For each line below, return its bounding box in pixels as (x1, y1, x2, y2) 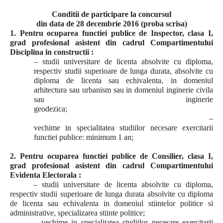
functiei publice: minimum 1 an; (34, 133, 133, 141)
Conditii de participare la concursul (52, 10, 171, 18)
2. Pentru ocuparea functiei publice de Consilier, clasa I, (10, 152, 213, 160)
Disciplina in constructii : (10, 48, 94, 56)
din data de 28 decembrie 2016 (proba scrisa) (36, 19, 187, 28)
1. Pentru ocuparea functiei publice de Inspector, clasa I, (10, 29, 213, 37)
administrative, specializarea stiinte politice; (10, 209, 145, 217)
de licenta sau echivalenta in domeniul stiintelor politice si (10, 199, 213, 208)
